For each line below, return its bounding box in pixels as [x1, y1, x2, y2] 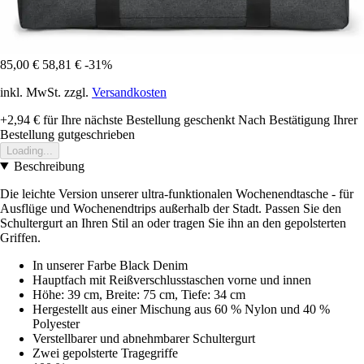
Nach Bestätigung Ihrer [238, 112, 357, 127]
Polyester [32, 316, 80, 331]
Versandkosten [92, 84, 167, 99]
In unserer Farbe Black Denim [32, 258, 188, 272]
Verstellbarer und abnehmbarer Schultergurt [32, 331, 255, 345]
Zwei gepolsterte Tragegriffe [32, 345, 178, 360]
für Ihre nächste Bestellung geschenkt [40, 112, 235, 127]
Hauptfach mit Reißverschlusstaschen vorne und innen [32, 272, 311, 287]
